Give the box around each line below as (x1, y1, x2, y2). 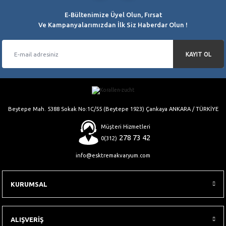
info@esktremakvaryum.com (76, 152, 150, 159)
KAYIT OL (186, 50, 211, 58)
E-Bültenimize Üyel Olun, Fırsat (64, 11, 162, 18)
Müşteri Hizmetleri (100, 123, 150, 130)
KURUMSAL (11, 181, 47, 188)
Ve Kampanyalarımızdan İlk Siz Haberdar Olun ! (38, 21, 188, 28)
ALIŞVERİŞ (11, 216, 43, 223)
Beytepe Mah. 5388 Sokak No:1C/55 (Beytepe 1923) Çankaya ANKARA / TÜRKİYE (8, 106, 218, 112)
